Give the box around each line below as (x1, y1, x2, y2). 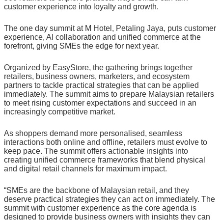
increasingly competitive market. (4, 107, 115, 116)
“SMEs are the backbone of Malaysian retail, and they (4, 186, 189, 194)
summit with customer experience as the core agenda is (4, 203, 196, 212)
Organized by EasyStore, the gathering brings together (4, 63, 192, 72)
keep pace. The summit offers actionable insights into (4, 146, 188, 155)
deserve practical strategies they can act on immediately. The (4, 194, 215, 203)
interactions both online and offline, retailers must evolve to (4, 137, 207, 146)
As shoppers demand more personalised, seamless (4, 129, 182, 137)
